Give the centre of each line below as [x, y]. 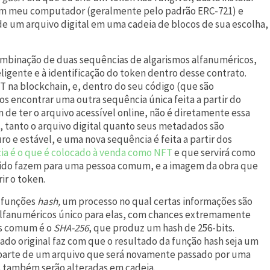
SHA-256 [71, 228]
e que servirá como [215, 152]
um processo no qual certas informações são [157, 201]
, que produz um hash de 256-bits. [162, 228]
